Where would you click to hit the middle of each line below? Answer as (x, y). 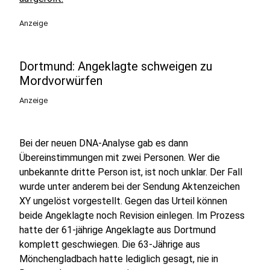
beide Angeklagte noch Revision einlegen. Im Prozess (132, 215)
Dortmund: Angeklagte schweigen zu (116, 66)
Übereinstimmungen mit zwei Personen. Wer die (120, 158)
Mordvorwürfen (61, 81)
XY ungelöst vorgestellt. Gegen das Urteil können (123, 201)
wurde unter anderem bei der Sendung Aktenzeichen (130, 187)
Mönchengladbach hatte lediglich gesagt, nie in (119, 259)
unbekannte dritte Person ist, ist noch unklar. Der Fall (131, 172)
